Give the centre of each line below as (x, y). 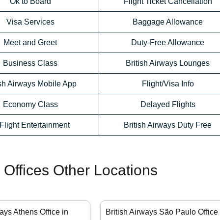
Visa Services (30, 22)
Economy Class (30, 105)
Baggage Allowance (168, 22)
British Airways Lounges (168, 63)
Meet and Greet (30, 43)
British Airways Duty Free (168, 125)
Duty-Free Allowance (168, 43)
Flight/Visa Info (168, 84)
